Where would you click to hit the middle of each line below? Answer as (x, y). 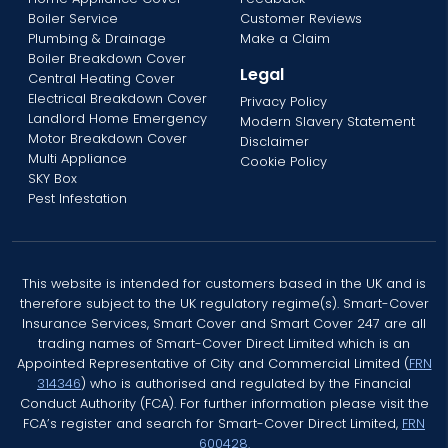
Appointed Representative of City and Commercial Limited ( (212, 363)
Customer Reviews (301, 18)
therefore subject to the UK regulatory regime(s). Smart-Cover (224, 303)
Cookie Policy (283, 161)
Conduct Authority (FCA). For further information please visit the (224, 403)
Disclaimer (274, 141)
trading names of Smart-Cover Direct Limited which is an (224, 343)
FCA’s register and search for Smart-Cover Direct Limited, (212, 423)
